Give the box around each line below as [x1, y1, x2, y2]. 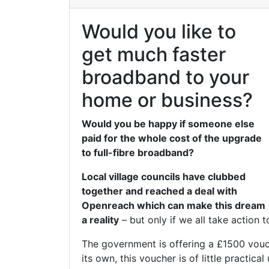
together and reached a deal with [81, 185, 237, 197]
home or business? [81, 88, 253, 112]
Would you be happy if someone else [81, 118, 255, 130]
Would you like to [81, 20, 236, 43]
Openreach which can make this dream [81, 199, 265, 211]
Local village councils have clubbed [81, 171, 246, 183]
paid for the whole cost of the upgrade [81, 132, 262, 144]
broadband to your [81, 65, 249, 89]
